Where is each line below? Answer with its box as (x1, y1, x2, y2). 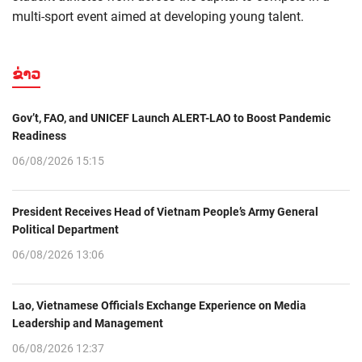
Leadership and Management (12, 317, 163, 330)
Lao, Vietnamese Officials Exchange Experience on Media (12, 299, 306, 313)
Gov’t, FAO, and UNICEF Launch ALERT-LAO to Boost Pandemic (12, 112, 330, 125)
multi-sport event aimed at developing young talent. (12, 9, 304, 25)
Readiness (12, 129, 66, 143)
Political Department (12, 223, 119, 237)
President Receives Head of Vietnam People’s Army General (12, 205, 318, 219)
